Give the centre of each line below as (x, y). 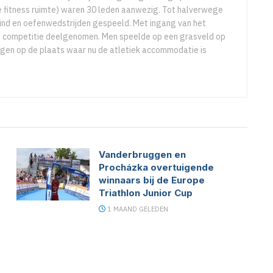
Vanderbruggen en (143, 155)
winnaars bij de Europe (152, 180)
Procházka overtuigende (157, 168)
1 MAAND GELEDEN (137, 209)
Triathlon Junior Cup (146, 193)
